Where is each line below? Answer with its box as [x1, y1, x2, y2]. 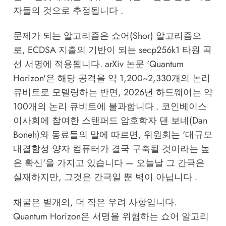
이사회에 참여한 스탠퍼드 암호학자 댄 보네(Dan [13, 114, 207, 128]
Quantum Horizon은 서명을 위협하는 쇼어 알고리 [13, 210, 209, 223]
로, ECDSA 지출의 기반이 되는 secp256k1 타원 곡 [13, 43, 212, 57]
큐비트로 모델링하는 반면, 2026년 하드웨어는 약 [13, 86, 213, 99]
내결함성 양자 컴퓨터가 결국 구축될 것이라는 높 [13, 142, 210, 156]
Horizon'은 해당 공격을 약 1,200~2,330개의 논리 [13, 72, 210, 85]
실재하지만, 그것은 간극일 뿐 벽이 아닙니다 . [13, 171, 197, 184]
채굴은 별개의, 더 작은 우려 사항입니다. [13, 196, 177, 209]
